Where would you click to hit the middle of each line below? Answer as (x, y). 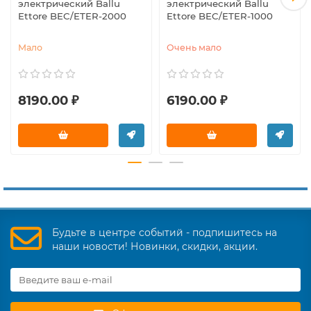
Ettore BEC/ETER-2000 (72, 16)
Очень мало (194, 47)
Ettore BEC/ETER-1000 (220, 16)
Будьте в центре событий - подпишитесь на (165, 232)
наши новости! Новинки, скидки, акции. (155, 246)
